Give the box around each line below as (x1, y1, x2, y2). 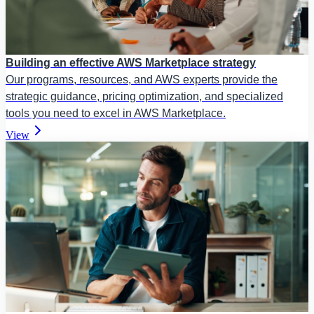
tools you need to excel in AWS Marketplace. (6, 107, 226, 120)
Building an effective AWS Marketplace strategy (6, 57, 256, 69)
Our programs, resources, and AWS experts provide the (6, 74, 278, 86)
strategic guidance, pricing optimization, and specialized (6, 90, 283, 103)
